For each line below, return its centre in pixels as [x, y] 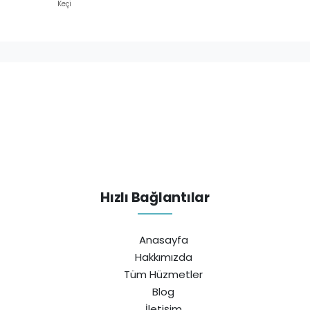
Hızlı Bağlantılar [155, 197]
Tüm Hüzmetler [163, 274]
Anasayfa [163, 239]
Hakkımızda [163, 257]
